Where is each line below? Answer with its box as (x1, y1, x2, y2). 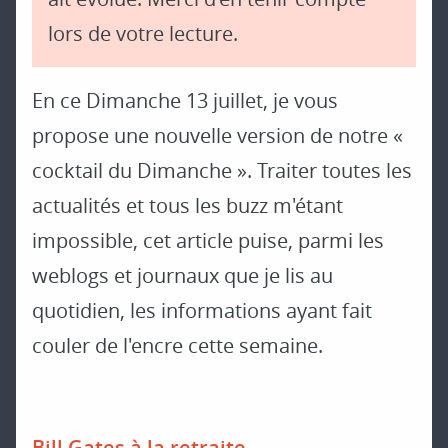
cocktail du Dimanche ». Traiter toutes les (32, 157, 412, 185)
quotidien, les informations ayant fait (32, 297, 372, 325)
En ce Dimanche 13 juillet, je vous (32, 87, 338, 115)
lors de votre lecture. (48, 20, 238, 48)
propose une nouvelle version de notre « (32, 122, 403, 150)
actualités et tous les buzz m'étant (32, 192, 343, 220)
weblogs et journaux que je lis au (32, 262, 333, 290)
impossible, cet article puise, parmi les (32, 227, 384, 255)
